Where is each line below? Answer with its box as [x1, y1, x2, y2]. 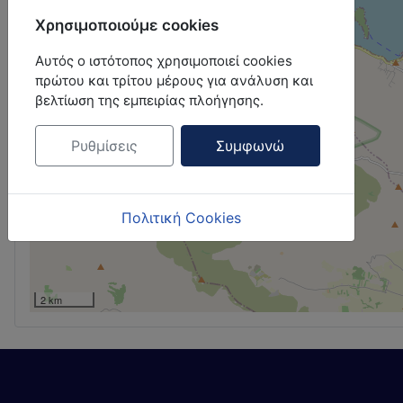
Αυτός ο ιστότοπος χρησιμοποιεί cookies [35, 52, 292, 70]
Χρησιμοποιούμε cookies [35, 16, 219, 35]
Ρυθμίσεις [70, 137, 138, 155]
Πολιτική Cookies [121, 208, 242, 227]
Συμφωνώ [216, 137, 285, 155]
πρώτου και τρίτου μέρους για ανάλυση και [35, 72, 313, 90]
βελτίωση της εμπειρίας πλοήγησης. [35, 92, 264, 110]
